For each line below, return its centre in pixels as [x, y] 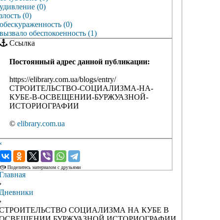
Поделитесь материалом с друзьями [43, 167]
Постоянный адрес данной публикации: [80, 62]
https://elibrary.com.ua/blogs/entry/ [63, 80]
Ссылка [21, 43]
